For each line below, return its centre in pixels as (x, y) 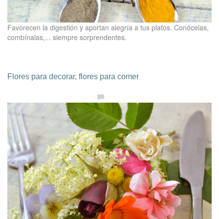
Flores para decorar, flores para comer (73, 77)
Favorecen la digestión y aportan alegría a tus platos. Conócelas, (108, 28)
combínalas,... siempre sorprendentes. (67, 37)
